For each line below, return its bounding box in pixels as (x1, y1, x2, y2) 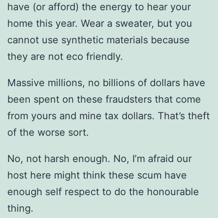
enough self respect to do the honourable (7, 185, 199, 198)
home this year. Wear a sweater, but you (7, 17, 192, 29)
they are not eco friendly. (7, 50, 123, 62)
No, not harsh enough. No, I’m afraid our (7, 152, 192, 164)
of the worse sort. (7, 126, 89, 138)
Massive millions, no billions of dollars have (7, 76, 205, 89)
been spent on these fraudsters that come (7, 93, 201, 105)
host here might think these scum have (7, 169, 187, 181)
